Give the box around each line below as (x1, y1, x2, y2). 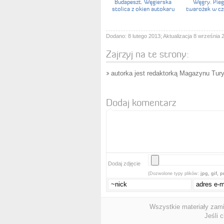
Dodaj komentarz (106, 96, 176, 108)
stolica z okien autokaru (111, 4, 174, 12)
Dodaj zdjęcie (108, 160, 140, 166)
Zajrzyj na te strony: (106, 47, 188, 60)
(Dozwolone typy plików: (148, 170, 200, 176)
